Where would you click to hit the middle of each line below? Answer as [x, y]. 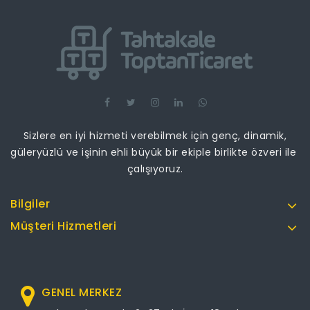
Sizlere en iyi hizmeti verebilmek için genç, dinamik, [155, 136]
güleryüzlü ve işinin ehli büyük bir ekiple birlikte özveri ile [155, 153]
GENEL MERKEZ [82, 293]
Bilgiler [30, 204]
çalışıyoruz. [155, 169]
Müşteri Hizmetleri [63, 226]
